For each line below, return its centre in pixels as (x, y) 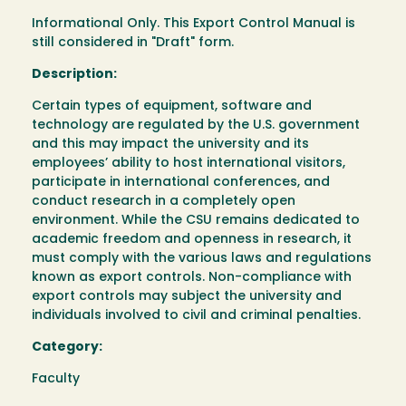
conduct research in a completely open (164, 202)
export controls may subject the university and (187, 297)
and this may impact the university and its (170, 145)
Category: (67, 348)
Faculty (56, 380)
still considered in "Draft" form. (133, 43)
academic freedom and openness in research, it (192, 240)
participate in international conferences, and (181, 183)
